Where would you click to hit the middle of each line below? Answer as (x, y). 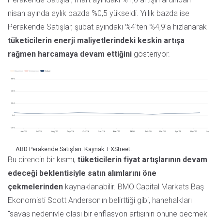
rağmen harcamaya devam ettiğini (70, 54)
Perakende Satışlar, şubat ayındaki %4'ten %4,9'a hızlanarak (107, 27)
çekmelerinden (35, 187)
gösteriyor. (151, 54)
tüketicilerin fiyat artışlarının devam (142, 160)
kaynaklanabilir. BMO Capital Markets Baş (133, 187)
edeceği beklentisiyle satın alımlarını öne (82, 173)
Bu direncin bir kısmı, (43, 160)
